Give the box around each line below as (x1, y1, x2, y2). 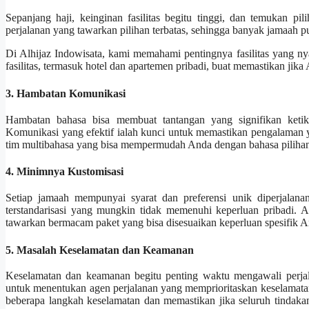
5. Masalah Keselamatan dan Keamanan (6, 243, 194, 256)
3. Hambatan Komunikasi (6, 87, 126, 99)
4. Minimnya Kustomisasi (6, 166, 123, 178)
